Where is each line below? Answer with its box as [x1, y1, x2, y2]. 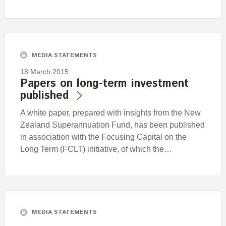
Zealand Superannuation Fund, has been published [20, 121, 205, 130]
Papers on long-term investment [20, 76, 189, 92]
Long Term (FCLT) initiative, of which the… [20, 145, 172, 154]
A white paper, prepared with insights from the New [20, 108, 201, 118]
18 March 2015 [20, 68, 69, 76]
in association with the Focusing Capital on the [20, 133, 187, 142]
